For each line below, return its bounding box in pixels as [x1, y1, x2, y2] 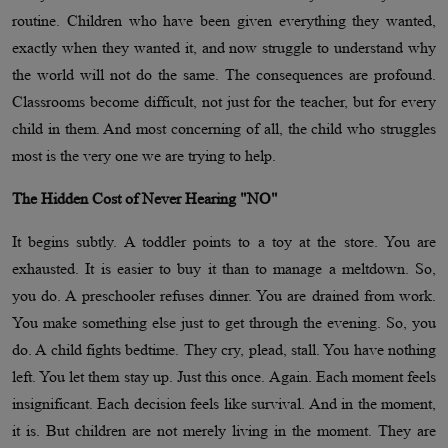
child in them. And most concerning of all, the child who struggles [12, 120, 436, 138]
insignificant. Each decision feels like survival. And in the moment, [12, 395, 436, 413]
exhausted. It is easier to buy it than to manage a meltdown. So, [12, 260, 436, 278]
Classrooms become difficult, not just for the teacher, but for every [12, 93, 436, 111]
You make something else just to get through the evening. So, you [12, 314, 436, 332]
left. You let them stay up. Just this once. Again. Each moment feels [12, 368, 436, 386]
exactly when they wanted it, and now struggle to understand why [12, 39, 436, 57]
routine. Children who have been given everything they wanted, [12, 12, 436, 30]
